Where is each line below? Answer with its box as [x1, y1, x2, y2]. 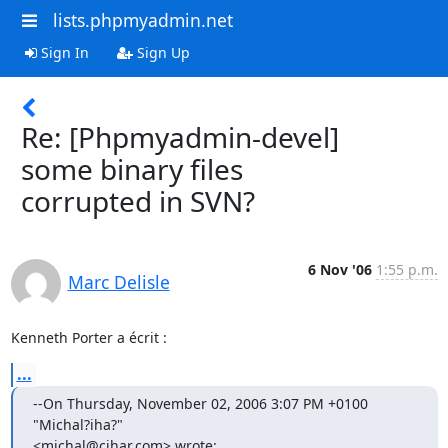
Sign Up [132, 42, 190, 62]
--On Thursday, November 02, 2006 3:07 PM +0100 [32, 393, 368, 413]
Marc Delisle [67, 269, 170, 294]
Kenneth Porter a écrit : [10, 327, 167, 347]
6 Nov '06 [307, 259, 372, 279]
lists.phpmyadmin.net [52, 8, 233, 32]
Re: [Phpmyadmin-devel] [21, 117, 339, 156]
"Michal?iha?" [32, 414, 127, 434]
